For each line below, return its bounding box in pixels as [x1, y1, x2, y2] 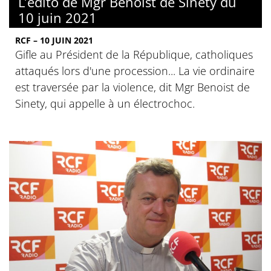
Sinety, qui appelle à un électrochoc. [15, 96, 195, 111]
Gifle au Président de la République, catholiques [15, 47, 253, 62]
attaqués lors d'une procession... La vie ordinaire [15, 63, 255, 78]
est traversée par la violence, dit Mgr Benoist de [15, 79, 250, 94]
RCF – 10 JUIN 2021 [15, 34, 93, 46]
